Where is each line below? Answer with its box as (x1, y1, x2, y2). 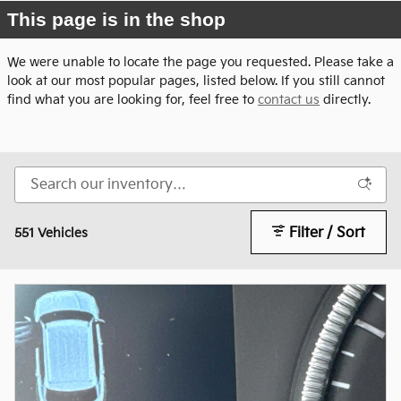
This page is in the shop (7, 9, 226, 30)
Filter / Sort (289, 224, 366, 242)
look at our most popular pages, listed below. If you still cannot (7, 73, 385, 89)
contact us (258, 92, 320, 107)
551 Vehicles (14, 225, 88, 241)
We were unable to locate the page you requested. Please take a (7, 55, 394, 70)
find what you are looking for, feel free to (7, 92, 258, 107)
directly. (320, 92, 371, 107)
